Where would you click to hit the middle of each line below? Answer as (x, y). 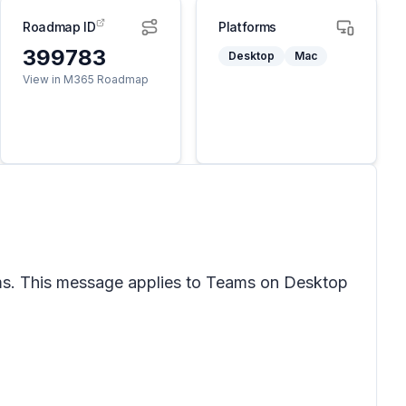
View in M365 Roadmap (86, 79)
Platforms (247, 27)
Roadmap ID (59, 27)
